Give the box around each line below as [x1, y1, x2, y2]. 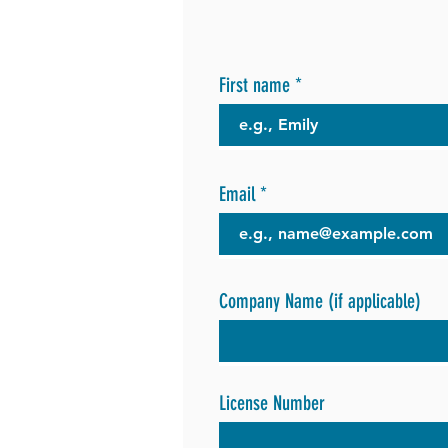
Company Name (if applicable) [219, 289, 421, 313]
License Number [219, 391, 325, 415]
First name [219, 73, 290, 97]
